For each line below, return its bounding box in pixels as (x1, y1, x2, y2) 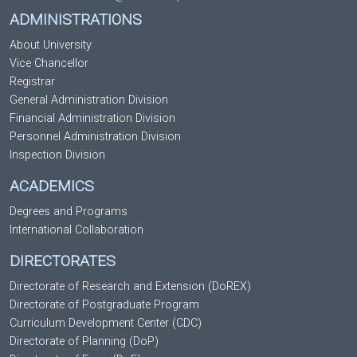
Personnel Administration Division (10, 129, 181, 143)
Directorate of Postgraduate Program (10, 297, 199, 312)
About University (10, 37, 92, 52)
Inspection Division (10, 147, 105, 162)
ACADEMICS (10, 176, 94, 195)
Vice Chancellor (10, 56, 88, 70)
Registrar (10, 74, 55, 88)
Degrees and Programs (10, 204, 127, 218)
